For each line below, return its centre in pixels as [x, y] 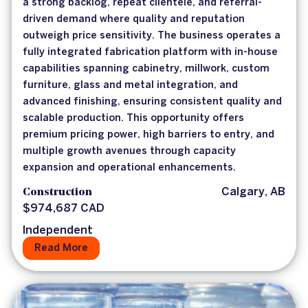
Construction [57, 193]
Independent [58, 231]
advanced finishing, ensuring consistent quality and [152, 102]
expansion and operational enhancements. [129, 168]
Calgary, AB [253, 192]
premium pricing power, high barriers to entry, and [148, 135]
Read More [61, 249]
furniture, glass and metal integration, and [130, 86]
